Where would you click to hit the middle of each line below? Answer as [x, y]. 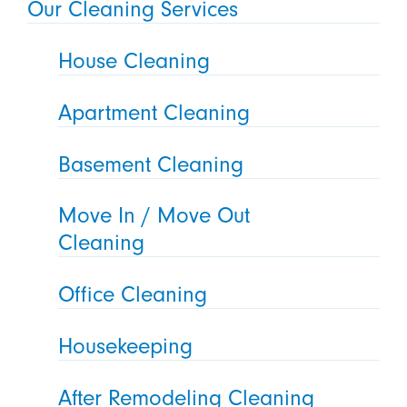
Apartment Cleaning [154, 112]
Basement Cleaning [151, 164]
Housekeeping [126, 347]
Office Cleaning [133, 295]
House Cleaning [134, 60]
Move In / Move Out [154, 216]
